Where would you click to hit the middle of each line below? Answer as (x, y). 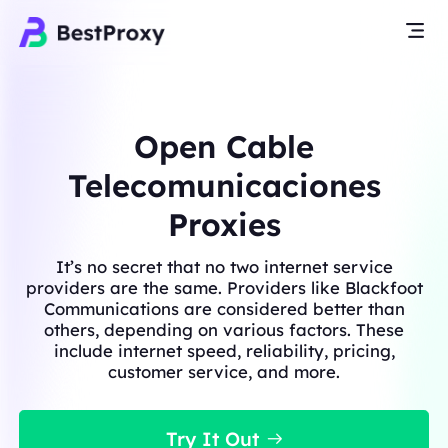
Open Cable (224, 146)
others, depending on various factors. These (224, 329)
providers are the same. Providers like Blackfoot (224, 287)
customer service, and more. (224, 371)
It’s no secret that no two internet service (224, 266)
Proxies (224, 224)
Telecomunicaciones (224, 185)
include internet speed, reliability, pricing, (224, 350)
